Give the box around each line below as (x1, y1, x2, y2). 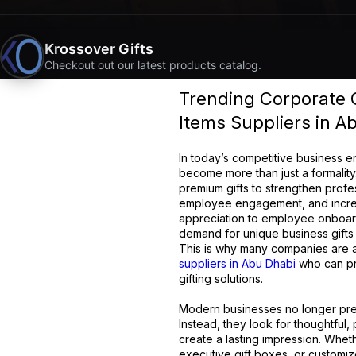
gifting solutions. (179, 272, 264, 285)
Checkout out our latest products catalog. (44, 57, 261, 72)
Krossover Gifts (44, 40, 153, 57)
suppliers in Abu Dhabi (179, 257, 296, 270)
